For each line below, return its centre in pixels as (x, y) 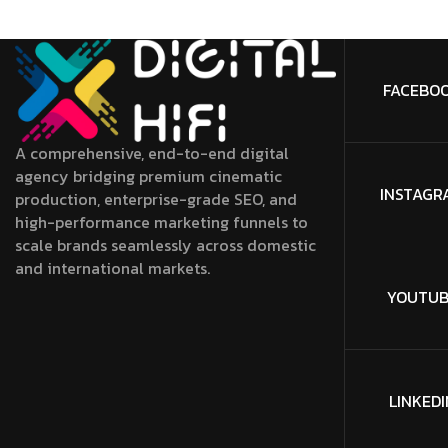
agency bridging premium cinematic (148, 175)
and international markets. (112, 267)
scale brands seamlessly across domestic (165, 244)
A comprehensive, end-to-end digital (152, 152)
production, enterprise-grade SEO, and (156, 198)
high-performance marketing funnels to (161, 221)
